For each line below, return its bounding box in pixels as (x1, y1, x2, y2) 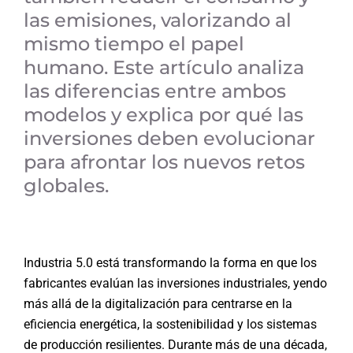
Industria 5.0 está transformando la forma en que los (23, 255, 317, 270)
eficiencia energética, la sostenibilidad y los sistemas (23, 316, 317, 332)
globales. (23, 173, 109, 197)
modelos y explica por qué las (23, 102, 303, 126)
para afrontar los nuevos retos (23, 150, 305, 173)
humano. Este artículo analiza (23, 55, 304, 79)
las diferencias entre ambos (23, 79, 286, 102)
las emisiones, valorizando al (23, 8, 292, 32)
